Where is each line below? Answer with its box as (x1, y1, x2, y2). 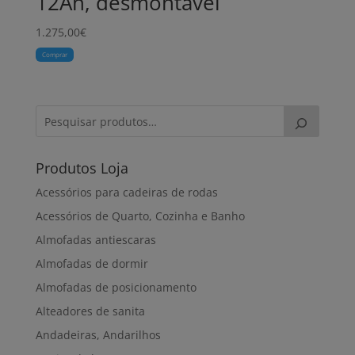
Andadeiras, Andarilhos (35, 327, 161, 343)
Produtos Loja (35, 158, 128, 178)
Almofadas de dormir (35, 256, 148, 272)
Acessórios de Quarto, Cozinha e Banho (35, 208, 245, 224)
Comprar (41, 50, 67, 59)
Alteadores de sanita (35, 303, 145, 319)
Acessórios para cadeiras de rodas (35, 185, 218, 200)
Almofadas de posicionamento (35, 280, 197, 296)
